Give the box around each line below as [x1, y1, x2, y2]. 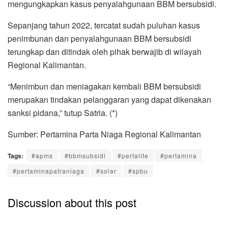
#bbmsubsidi [65, 151, 106, 160]
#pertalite [118, 151, 149, 160]
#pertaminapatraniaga [13, 166, 84, 176]
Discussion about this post [8, 194, 136, 211]
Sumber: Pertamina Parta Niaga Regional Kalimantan [8, 128, 201, 140]
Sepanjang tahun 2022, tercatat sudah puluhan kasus [8, 19, 200, 32]
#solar [96, 166, 117, 176]
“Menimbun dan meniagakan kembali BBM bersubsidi [8, 80, 201, 93]
